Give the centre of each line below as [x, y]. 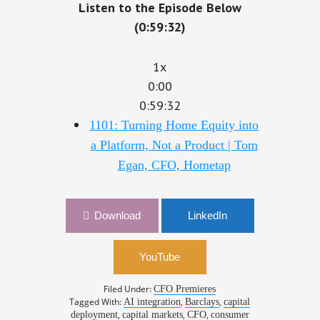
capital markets [152, 313]
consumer [230, 313]
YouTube [160, 255]
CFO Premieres [185, 287]
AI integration [152, 300]
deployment [94, 313]
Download [118, 214]
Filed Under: [129, 287]
